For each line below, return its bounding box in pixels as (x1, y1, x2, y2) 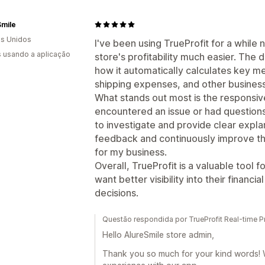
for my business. (95, 146, 167, 158)
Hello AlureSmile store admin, (102, 229, 214, 240)
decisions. (95, 186, 138, 199)
